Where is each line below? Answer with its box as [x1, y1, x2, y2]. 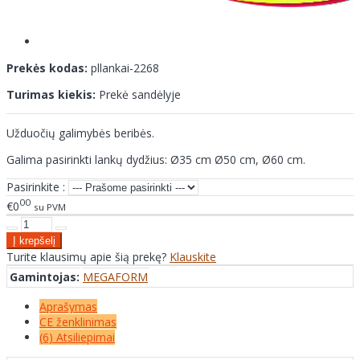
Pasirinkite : [6, 179, 65, 195]
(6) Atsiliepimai [39, 329, 115, 345]
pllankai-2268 [91, 60, 159, 76]
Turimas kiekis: [6, 87, 96, 103]
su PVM [34, 200, 66, 213]
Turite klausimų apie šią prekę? [6, 248, 170, 264]
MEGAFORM [83, 268, 148, 284]
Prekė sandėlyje [99, 87, 181, 103]
